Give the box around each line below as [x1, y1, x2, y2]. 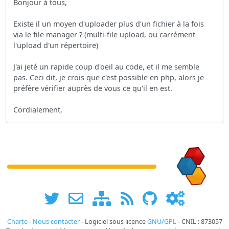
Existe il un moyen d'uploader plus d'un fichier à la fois [13, 19, 204, 29]
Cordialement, [13, 105, 63, 115]
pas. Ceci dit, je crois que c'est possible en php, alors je [13, 73, 204, 83]
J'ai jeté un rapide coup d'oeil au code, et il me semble [13, 62, 200, 72]
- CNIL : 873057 [176, 217, 222, 226]
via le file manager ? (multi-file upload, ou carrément [13, 30, 196, 40]
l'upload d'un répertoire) [13, 40, 99, 51]
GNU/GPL [147, 217, 176, 226]
